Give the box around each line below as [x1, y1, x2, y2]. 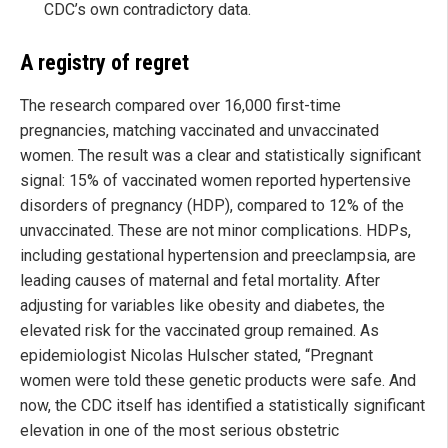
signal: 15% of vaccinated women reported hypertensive [20, 170, 411, 190]
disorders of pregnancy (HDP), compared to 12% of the [20, 195, 404, 215]
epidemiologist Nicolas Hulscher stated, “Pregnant [20, 345, 373, 365]
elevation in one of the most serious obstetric [20, 420, 339, 440]
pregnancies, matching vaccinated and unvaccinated [20, 120, 379, 140]
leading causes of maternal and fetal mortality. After [20, 270, 380, 290]
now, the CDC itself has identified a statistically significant [20, 395, 425, 415]
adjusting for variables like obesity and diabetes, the [20, 295, 385, 315]
